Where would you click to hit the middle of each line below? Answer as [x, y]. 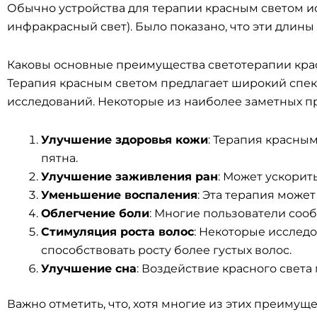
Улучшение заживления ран [129, 177]
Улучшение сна [89, 269]
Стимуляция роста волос [117, 232]
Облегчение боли [95, 213]
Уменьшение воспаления [119, 195]
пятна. [59, 158]
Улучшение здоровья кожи [125, 140]
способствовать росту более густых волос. [166, 250]
